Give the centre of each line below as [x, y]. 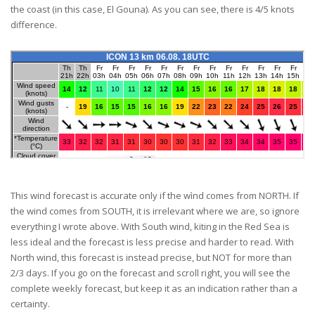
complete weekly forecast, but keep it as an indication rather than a [154, 288]
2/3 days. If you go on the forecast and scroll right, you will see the [150, 273]
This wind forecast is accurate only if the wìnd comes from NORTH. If [155, 195]
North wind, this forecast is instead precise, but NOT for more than [151, 257]
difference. [34, 25]
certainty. [30, 304]
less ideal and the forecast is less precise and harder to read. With [152, 242]
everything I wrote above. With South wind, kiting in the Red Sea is [150, 226]
